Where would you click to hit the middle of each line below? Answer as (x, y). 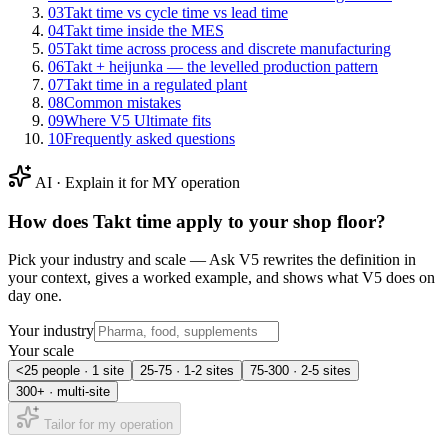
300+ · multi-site (63, 392)
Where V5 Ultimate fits (137, 120)
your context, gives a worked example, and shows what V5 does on (221, 278)
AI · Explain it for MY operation (136, 182)
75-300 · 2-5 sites (300, 371)
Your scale (41, 351)
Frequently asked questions (149, 138)
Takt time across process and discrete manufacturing (227, 48)
